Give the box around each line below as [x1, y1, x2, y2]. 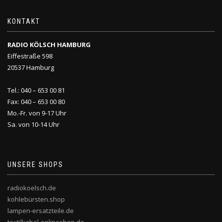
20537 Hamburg [7, 63, 54, 72]
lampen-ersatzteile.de [7, 206, 74, 215]
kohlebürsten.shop [7, 195, 65, 204]
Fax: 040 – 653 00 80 [7, 97, 65, 106]
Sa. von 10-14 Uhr [7, 120, 59, 129]
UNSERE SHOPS [7, 161, 63, 168]
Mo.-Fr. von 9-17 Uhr [7, 109, 66, 117]
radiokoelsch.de [7, 183, 56, 192]
